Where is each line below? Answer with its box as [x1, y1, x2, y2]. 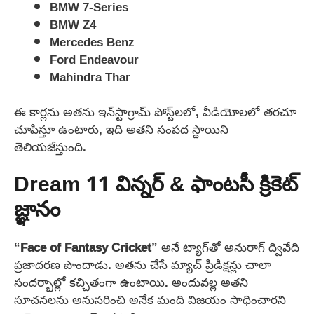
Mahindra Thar [50, 64, 130, 88]
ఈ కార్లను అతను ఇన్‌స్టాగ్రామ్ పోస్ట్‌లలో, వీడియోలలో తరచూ [14, 100, 296, 124]
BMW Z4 [50, 12, 96, 36]
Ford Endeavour [50, 47, 139, 71]
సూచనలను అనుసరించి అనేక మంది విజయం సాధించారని [14, 287, 286, 311]
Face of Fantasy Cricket [20, 235, 151, 259]
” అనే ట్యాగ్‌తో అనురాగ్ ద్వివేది [151, 235, 299, 259]
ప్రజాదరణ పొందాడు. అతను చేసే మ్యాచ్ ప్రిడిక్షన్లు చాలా [14, 252, 271, 276]
